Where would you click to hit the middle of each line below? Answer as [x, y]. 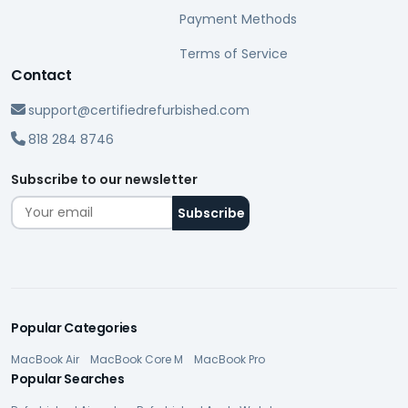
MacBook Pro [229, 360]
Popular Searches [68, 379]
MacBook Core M [137, 360]
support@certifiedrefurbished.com [139, 111]
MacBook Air [45, 360]
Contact [41, 76]
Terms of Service [234, 54]
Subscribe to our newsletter [104, 180]
